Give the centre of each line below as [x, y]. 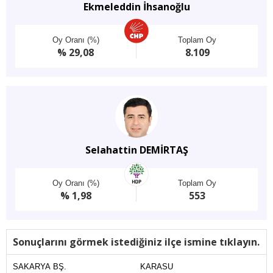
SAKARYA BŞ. [40, 267]
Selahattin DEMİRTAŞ [136, 150]
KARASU [157, 267]
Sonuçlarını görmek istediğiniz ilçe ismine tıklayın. [136, 242]
